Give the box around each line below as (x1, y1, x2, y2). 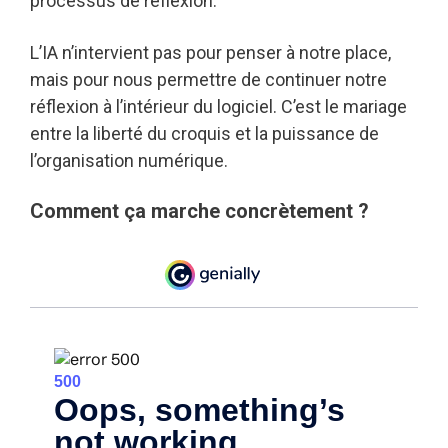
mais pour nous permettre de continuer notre (30, 68, 387, 90)
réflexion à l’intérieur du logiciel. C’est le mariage (30, 95, 407, 117)
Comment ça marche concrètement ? (30, 198, 369, 223)
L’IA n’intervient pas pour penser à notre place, (30, 41, 391, 63)
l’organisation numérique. (30, 149, 228, 171)
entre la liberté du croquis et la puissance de (30, 122, 379, 144)
